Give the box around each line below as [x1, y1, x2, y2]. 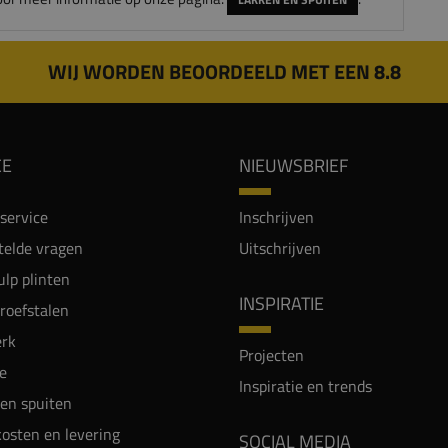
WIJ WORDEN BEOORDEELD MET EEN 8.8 [47, 56, 401, 88]
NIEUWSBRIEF [239, 152, 348, 180]
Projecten [239, 343, 304, 368]
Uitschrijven [239, 236, 321, 261]
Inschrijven [239, 205, 314, 230]
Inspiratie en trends [239, 374, 372, 399]
